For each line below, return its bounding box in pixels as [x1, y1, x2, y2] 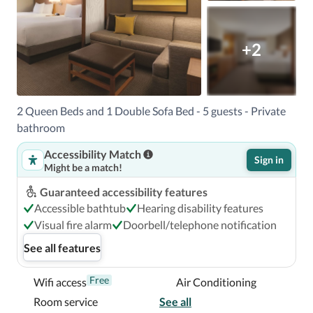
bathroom [17, 121, 65, 134]
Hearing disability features [137, 201, 263, 214]
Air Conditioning [176, 275, 256, 289]
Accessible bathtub [34, 201, 126, 214]
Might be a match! [44, 161, 122, 173]
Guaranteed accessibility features [40, 185, 208, 198]
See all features [24, 240, 101, 254]
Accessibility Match [44, 147, 141, 161]
